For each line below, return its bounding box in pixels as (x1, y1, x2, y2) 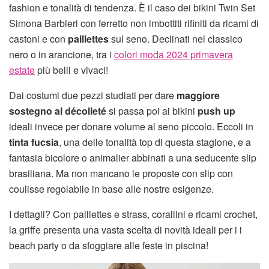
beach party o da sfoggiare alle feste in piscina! (9, 238, 208, 253)
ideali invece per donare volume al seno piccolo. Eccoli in (9, 119, 253, 134)
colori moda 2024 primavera (114, 47, 233, 62)
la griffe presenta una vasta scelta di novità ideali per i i (9, 223, 242, 237)
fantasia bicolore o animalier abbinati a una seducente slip (9, 151, 256, 165)
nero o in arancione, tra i (9, 47, 114, 62)
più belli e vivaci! (35, 63, 108, 77)
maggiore (174, 88, 220, 103)
